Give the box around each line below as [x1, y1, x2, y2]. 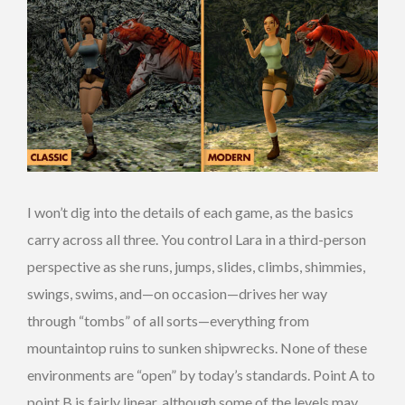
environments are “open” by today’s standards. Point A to [27, 366, 375, 384]
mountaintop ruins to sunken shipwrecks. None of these [27, 339, 367, 357]
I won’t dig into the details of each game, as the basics [27, 203, 353, 221]
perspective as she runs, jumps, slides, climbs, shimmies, [27, 258, 365, 276]
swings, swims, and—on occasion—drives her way [27, 285, 327, 303]
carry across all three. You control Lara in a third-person [27, 231, 366, 249]
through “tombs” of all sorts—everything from [27, 312, 309, 330]
